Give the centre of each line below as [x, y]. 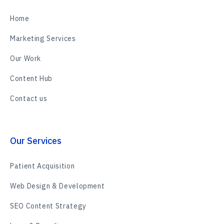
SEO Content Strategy [48, 206]
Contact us [29, 98]
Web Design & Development [57, 186]
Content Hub [31, 78]
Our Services [36, 141]
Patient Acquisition [42, 166]
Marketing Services [43, 38]
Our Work [26, 58]
